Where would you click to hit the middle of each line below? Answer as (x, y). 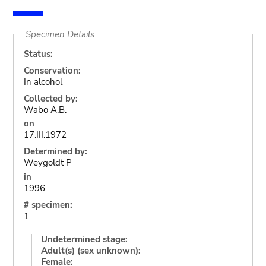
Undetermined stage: (84, 239)
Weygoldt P (47, 163)
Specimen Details (60, 34)
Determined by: (55, 151)
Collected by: (50, 98)
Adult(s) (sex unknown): (91, 250)
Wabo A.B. (45, 110)
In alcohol (43, 82)
